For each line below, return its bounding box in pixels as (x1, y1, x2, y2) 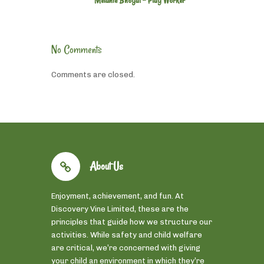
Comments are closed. (51, 70, 135, 79)
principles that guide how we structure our (51, 217, 212, 226)
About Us (90, 159, 123, 173)
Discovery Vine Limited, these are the (51, 204, 189, 213)
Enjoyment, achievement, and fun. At (51, 191, 184, 200)
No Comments (51, 42, 102, 57)
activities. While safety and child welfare (51, 230, 202, 239)
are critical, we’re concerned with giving (51, 243, 200, 252)
